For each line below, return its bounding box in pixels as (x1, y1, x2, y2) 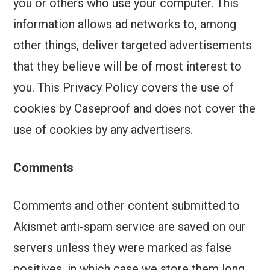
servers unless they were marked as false (13, 240, 232, 256)
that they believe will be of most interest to (13, 59, 242, 74)
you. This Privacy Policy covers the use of (13, 80, 234, 95)
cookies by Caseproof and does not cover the (13, 101, 256, 116)
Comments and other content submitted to (13, 198, 240, 213)
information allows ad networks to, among (13, 17, 237, 32)
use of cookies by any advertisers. (13, 122, 193, 137)
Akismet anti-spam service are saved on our (13, 219, 246, 234)
